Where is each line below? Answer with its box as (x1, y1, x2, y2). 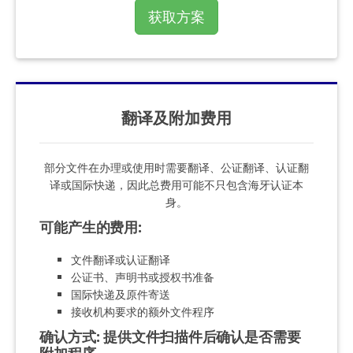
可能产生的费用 (39, 217, 139, 236)
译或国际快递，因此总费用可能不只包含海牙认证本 (50, 176, 303, 192)
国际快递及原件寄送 (71, 286, 170, 302)
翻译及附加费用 (121, 106, 232, 128)
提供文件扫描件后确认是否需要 (103, 326, 301, 346)
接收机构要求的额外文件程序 (71, 303, 214, 319)
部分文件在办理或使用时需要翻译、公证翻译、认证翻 (44, 159, 309, 175)
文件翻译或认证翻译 (71, 251, 170, 267)
